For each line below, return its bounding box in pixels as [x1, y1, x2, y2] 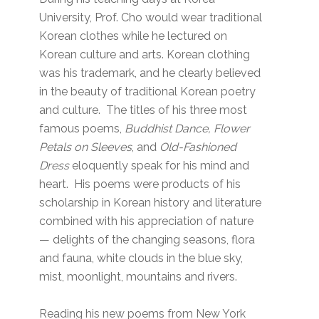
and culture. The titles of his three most [39, 103, 248, 117]
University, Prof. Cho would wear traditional [39, 11, 263, 25]
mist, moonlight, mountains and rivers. [39, 270, 241, 284]
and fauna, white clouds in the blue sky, [39, 251, 244, 266]
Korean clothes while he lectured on [39, 29, 228, 43]
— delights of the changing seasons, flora [39, 233, 256, 247]
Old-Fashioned [159, 140, 237, 155]
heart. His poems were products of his [39, 177, 241, 192]
